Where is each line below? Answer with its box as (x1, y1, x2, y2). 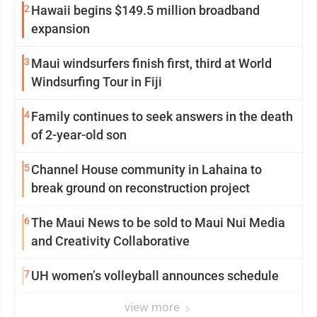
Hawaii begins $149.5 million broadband (31, 3, 260, 18)
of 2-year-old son (31, 127, 127, 143)
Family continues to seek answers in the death (31, 109, 293, 125)
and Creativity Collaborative (31, 234, 190, 249)
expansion (31, 21, 90, 37)
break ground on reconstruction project (31, 180, 250, 196)
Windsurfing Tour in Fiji (31, 74, 162, 90)
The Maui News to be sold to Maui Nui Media (31, 215, 285, 231)
